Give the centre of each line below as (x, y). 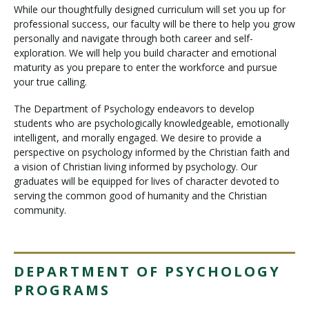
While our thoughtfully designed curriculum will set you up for (150, 9)
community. (40, 210)
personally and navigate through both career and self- (133, 38)
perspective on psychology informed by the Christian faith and (152, 152)
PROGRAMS (62, 290)
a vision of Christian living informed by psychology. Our (136, 166)
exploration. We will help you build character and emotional (145, 53)
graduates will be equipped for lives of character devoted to (147, 181)
